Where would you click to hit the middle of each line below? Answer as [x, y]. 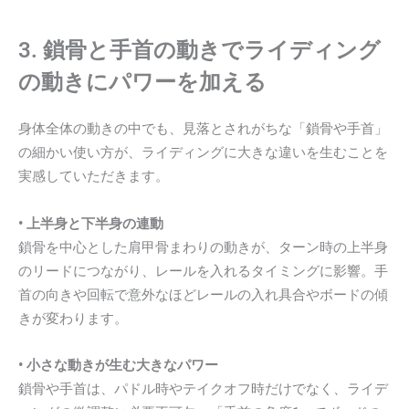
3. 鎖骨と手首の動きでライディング [199, 51]
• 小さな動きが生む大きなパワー [118, 366]
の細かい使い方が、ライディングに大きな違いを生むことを [203, 153]
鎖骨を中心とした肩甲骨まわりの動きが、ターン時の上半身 [203, 247]
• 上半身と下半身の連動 [91, 223]
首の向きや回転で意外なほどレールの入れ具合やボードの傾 [203, 294]
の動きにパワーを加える [142, 83]
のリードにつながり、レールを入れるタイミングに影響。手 [203, 271]
